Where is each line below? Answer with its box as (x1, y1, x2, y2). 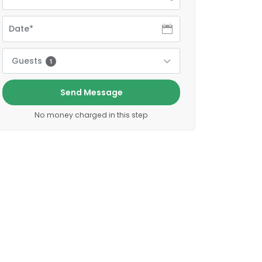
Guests (12, 55, 44, 67)
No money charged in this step (35, 110, 148, 120)
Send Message (60, 87, 123, 98)
